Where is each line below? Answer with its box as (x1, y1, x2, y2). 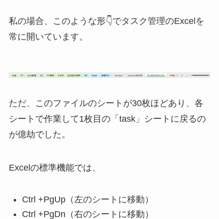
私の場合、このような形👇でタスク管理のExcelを (8, 16, 204, 26)
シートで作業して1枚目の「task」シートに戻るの (8, 114, 206, 124)
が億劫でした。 (8, 130, 70, 140)
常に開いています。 (8, 32, 88, 42)
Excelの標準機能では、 (8, 162, 101, 173)
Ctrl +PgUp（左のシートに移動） (22, 194, 153, 204)
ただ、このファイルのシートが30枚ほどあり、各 (8, 98, 203, 109)
